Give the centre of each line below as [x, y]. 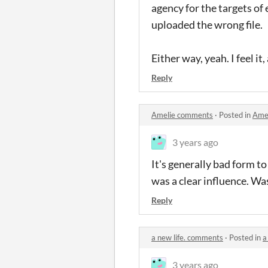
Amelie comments [182, 115]
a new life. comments [187, 237]
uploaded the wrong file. [207, 25]
